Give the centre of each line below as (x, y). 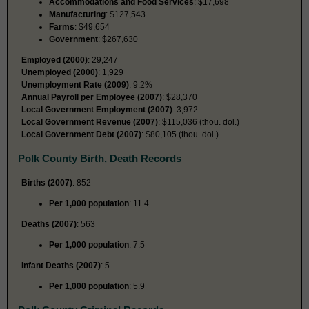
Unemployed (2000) (60, 72)
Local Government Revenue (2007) (90, 122)
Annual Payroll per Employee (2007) (92, 97)
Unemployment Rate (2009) (75, 84)
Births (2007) (47, 182)
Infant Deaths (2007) (61, 265)
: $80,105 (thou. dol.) (180, 134)
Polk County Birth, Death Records (100, 158)
